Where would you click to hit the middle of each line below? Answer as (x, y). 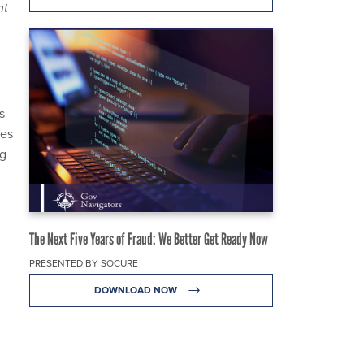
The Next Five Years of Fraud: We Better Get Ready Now (149, 238)
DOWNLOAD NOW (136, 290)
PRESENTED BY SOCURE (84, 263)
